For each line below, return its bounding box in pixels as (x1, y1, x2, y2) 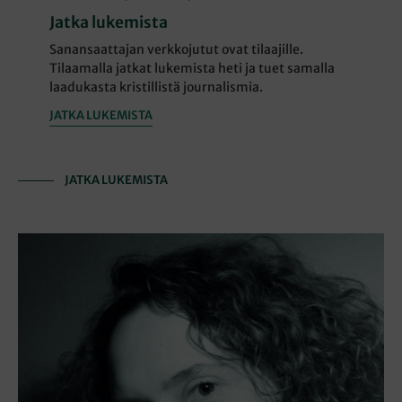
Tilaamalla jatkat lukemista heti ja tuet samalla (49, 60, 336, 77)
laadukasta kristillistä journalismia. (49, 79, 264, 96)
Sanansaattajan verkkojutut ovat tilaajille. (49, 41, 304, 58)
